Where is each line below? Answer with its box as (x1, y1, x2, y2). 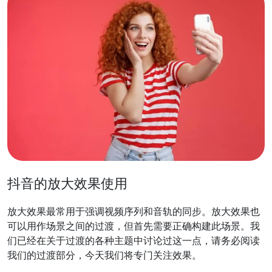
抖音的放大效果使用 (7, 175, 127, 191)
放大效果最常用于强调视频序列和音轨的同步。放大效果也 (7, 205, 260, 217)
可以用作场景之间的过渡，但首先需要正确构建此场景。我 (7, 219, 260, 232)
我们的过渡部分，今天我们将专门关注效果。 (7, 248, 202, 261)
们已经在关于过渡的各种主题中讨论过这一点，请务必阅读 (7, 234, 260, 246)
